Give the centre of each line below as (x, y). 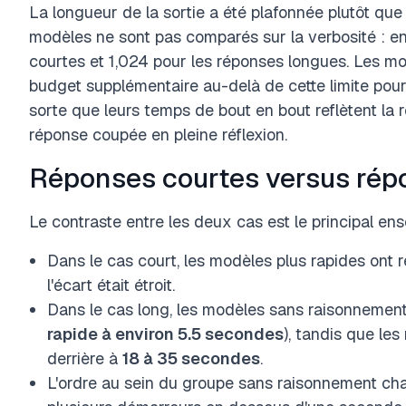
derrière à (85, 358)
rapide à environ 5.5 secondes (165, 334)
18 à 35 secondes (191, 358)
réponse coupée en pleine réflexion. (158, 135)
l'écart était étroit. (111, 285)
